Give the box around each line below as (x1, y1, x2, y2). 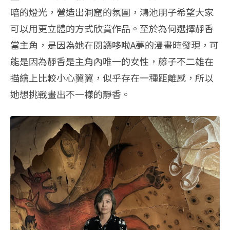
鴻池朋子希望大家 (140, 5, 214, 19)
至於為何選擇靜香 (140, 22, 214, 35)
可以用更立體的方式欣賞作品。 (10, 22, 140, 35)
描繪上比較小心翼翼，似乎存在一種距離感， (10, 71, 195, 85)
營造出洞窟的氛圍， (56, 5, 140, 19)
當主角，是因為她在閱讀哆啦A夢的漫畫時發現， (10, 38, 209, 52)
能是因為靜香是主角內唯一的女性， (10, 54, 158, 68)
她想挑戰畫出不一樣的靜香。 (10, 87, 130, 101)
